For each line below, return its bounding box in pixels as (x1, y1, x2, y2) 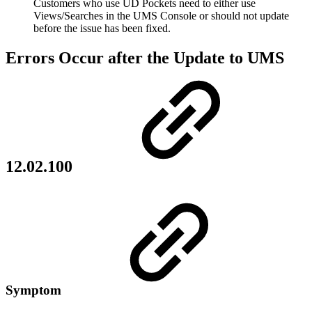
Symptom (6, 283, 65, 298)
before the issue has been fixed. (33, 22, 171, 35)
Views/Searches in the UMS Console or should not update (33, 10, 289, 22)
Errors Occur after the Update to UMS (6, 49, 284, 68)
